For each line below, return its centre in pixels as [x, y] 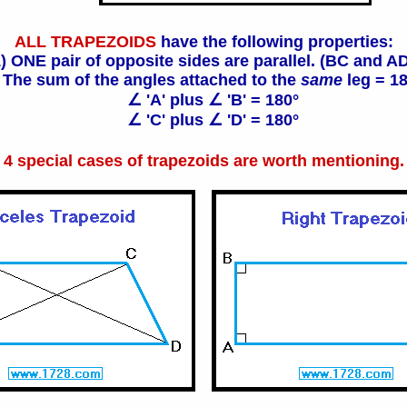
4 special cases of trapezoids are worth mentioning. [203, 160]
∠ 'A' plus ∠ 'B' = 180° [203, 99]
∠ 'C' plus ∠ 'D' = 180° [203, 119]
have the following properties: [277, 41]
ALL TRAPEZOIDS [87, 41]
